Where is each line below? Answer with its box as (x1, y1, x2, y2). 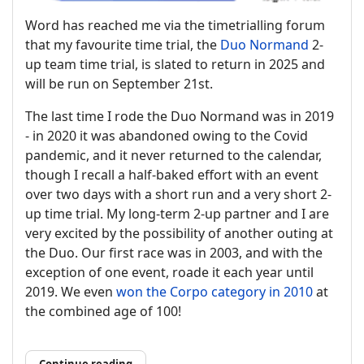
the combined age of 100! (25, 301, 184, 320)
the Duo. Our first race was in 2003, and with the (25, 243, 323, 262)
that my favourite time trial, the (25, 35, 220, 54)
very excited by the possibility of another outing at (25, 223, 333, 242)
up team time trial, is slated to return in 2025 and (25, 54, 325, 73)
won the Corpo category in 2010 (116, 282, 313, 301)
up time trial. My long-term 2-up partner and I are (25, 204, 329, 223)
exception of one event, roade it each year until (25, 262, 314, 281)
